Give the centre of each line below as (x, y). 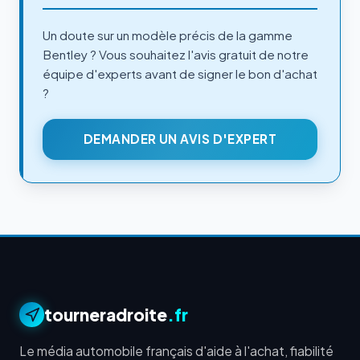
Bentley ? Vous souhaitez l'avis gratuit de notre (176, 54)
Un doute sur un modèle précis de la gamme (168, 35)
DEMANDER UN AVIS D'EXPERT (180, 139)
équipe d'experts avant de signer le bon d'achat (180, 73)
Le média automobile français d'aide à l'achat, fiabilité (176, 351)
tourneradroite (106, 315)
